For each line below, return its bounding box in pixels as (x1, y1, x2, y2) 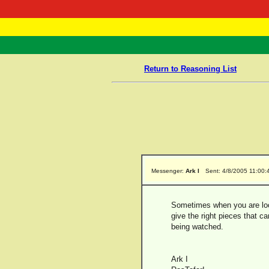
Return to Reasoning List (144, 64, 237, 73)
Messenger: (151, 168, 186, 174)
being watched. (171, 222, 223, 231)
